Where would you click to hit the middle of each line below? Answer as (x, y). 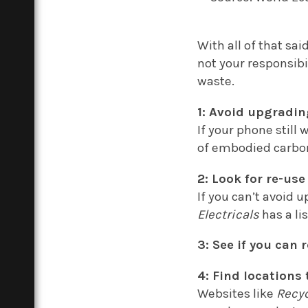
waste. (216, 81)
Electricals (229, 214)
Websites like (237, 293)
